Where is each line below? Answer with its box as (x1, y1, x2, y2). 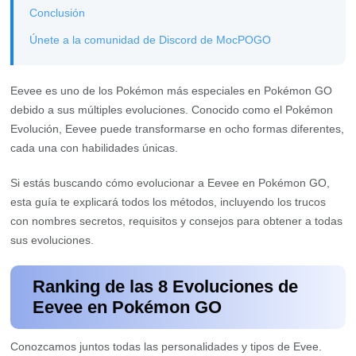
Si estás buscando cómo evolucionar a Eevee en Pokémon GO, (10, 176, 331, 189)
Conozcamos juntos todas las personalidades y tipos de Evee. (10, 340, 323, 353)
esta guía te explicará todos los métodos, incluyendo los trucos (10, 195, 327, 208)
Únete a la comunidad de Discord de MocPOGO (29, 33, 272, 46)
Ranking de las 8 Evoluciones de (33, 277, 299, 296)
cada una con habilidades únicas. (10, 141, 179, 154)
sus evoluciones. (10, 234, 95, 246)
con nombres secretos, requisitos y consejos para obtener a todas (10, 215, 343, 227)
